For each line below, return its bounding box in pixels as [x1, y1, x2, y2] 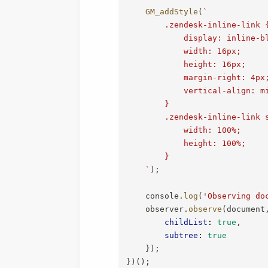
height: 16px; [126, 59, 246, 69]
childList [165, 217, 208, 227]
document [227, 204, 266, 214]
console [126, 191, 179, 200]
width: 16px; [126, 46, 242, 56]
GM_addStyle [145, 7, 199, 16]
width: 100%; [126, 125, 242, 135]
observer [126, 204, 184, 214]
